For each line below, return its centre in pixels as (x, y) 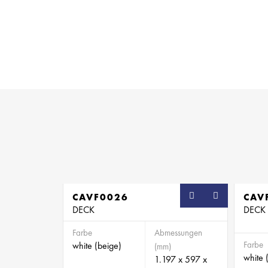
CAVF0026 (100, 197)
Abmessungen (178, 233)
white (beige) (97, 246)
